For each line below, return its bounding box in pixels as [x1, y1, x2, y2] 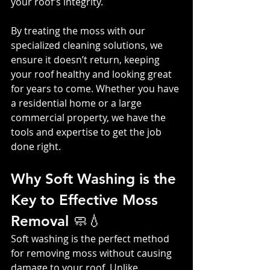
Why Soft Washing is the [11, 169, 180, 187]
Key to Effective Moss [11, 190, 162, 209]
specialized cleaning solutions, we [11, 38, 165, 52]
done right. [11, 139, 61, 153]
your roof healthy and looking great [11, 67, 174, 81]
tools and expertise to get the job [11, 125, 164, 139]
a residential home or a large [11, 96, 144, 110]
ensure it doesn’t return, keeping [11, 52, 162, 66]
